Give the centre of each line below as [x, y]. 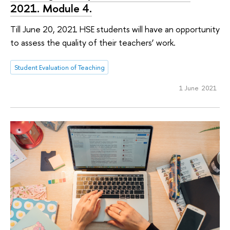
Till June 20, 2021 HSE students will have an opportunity [115, 29]
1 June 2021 [198, 88]
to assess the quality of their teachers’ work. [93, 42]
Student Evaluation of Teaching [59, 68]
